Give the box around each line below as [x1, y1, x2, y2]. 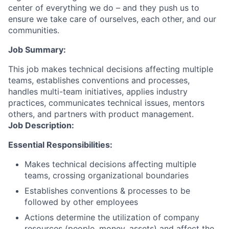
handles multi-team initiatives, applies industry [8, 86, 188, 97]
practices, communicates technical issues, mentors [8, 98, 204, 108]
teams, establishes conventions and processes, [8, 75, 190, 85]
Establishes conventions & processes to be [25, 186, 190, 196]
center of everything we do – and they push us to [8, 3, 199, 13]
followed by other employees [25, 197, 138, 207]
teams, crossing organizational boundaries [25, 170, 189, 180]
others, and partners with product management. [8, 109, 194, 119]
